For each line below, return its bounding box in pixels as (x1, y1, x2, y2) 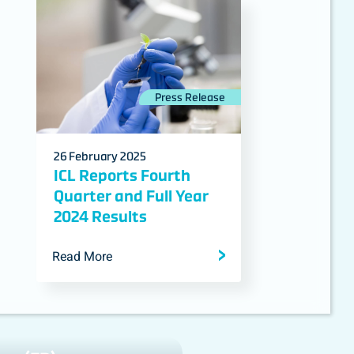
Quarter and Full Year (53, 186, 209, 206)
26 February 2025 (53, 149, 146, 164)
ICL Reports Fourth (53, 165, 190, 186)
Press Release (154, 90, 225, 104)
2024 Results (53, 206, 147, 227)
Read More (51, 247, 113, 266)
